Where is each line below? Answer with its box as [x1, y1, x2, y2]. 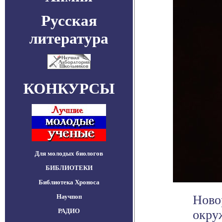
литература [29, 30, 109, 47]
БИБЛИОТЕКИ [45, 164, 93, 171]
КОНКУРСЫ [23, 80, 114, 97]
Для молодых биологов [35, 150, 103, 157]
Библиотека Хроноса [38, 178, 100, 186]
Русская [41, 12, 97, 29]
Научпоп [56, 193, 82, 200]
